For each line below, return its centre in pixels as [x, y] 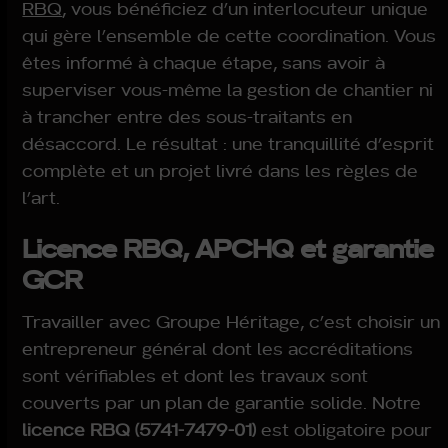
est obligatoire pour [344, 429]
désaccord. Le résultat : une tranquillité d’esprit [228, 143]
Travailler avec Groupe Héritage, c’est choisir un [231, 321]
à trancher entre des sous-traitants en [187, 116]
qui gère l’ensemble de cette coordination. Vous [229, 35]
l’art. [41, 197]
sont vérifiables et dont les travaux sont [195, 375]
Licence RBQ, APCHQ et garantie [228, 246]
